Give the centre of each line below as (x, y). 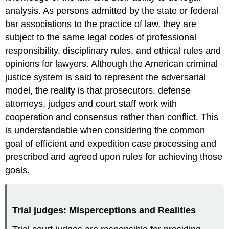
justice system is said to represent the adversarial (106, 77)
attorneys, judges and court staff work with (91, 104)
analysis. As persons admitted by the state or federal (112, 10)
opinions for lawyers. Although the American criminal (112, 64)
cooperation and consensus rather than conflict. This (112, 117)
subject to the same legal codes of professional (101, 37)
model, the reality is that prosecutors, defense (98, 90)
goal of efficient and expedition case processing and (111, 143)
